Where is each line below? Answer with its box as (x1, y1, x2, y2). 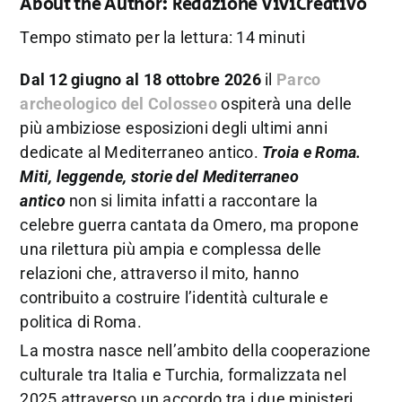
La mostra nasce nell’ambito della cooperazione (20, 341, 371, 360)
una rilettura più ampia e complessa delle (20, 240, 322, 258)
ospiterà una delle (217, 94, 353, 113)
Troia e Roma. (262, 143, 362, 162)
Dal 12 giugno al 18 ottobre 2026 (20, 70, 261, 89)
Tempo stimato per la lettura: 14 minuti (20, 28, 305, 47)
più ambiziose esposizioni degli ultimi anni (20, 118, 328, 137)
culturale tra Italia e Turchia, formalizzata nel (20, 365, 347, 384)
